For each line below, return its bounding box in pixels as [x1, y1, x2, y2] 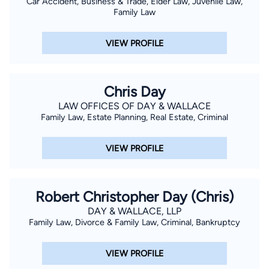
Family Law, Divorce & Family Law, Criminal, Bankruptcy [29, 217, 240, 228]
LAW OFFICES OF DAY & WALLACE [58, 100, 211, 112]
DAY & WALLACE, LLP [88, 205, 181, 217]
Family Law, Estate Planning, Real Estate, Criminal [41, 112, 228, 123]
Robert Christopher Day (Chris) [35, 188, 234, 206]
